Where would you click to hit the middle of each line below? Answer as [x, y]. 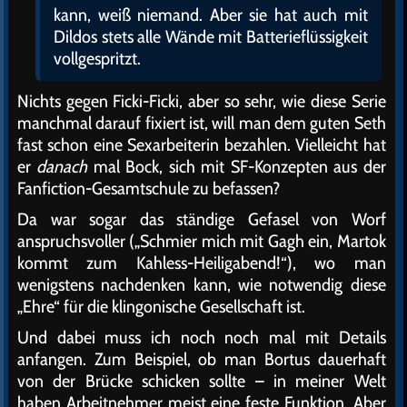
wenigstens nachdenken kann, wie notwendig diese [202, 284]
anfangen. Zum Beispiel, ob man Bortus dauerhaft [202, 358]
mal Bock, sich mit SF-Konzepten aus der [237, 166]
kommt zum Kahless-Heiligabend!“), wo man [202, 262]
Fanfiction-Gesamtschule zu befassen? [149, 188]
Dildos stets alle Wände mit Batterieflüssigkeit [211, 36]
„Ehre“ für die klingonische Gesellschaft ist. [161, 306]
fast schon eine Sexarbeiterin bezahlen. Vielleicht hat [202, 144]
